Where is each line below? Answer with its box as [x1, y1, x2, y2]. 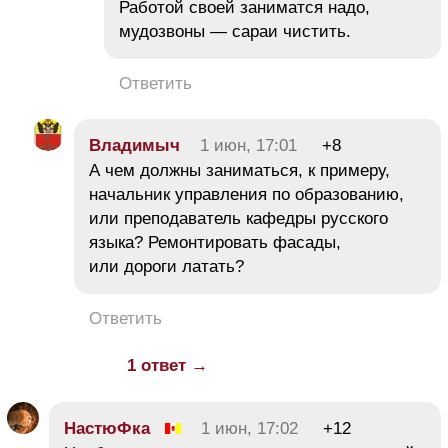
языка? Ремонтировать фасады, [89, 232, 341, 252]
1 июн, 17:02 [201, 418, 298, 438]
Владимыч [89, 135, 180, 155]
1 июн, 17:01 [200, 135, 297, 155]
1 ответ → [127, 355, 208, 375]
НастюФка [64, 418, 150, 438]
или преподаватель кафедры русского [89, 208, 388, 228]
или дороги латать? [89, 256, 244, 276]
